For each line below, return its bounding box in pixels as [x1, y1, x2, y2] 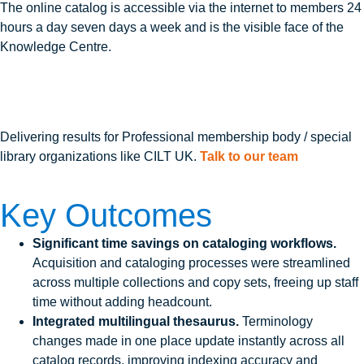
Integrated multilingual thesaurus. [32, 314, 239, 329]
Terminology [239, 314, 313, 329]
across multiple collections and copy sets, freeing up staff [32, 275, 358, 290]
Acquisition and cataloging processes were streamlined [32, 256, 350, 271]
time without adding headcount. [32, 295, 212, 310]
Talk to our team [200, 149, 298, 163]
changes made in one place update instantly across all [32, 334, 344, 349]
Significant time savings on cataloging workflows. [32, 236, 336, 251]
